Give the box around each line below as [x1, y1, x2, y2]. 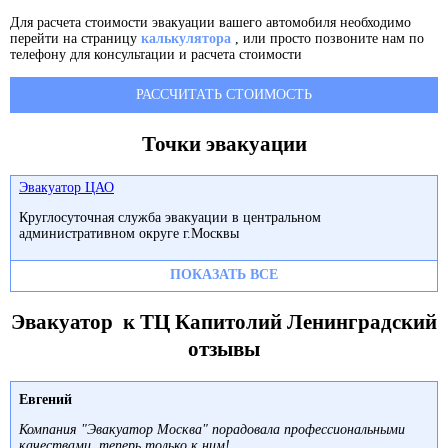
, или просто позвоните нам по [231, 31, 424, 47]
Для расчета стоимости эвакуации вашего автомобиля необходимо [10, 15, 411, 31]
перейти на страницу [10, 31, 141, 47]
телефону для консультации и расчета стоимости [10, 47, 302, 63]
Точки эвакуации [141, 131, 307, 156]
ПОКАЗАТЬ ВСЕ [170, 267, 278, 283]
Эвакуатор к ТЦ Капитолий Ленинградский [11, 310, 437, 335]
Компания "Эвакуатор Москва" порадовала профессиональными [19, 421, 405, 437]
